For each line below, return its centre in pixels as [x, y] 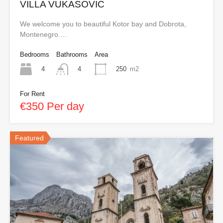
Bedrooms [35, 54]
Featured [29, 138]
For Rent [32, 94]
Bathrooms [72, 54]
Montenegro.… [44, 34]
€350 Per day [52, 107]
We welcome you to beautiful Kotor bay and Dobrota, [103, 24]
